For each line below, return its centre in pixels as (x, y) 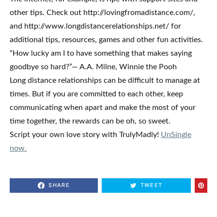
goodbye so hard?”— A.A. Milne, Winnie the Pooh (93, 67)
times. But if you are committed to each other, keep (96, 94)
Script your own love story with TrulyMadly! (85, 134)
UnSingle (176, 134)
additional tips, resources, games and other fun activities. (106, 39)
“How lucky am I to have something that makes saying (101, 53)
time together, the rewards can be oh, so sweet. (90, 121)
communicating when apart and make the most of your (103, 107)
